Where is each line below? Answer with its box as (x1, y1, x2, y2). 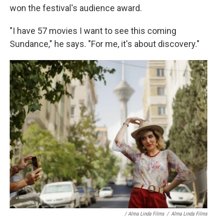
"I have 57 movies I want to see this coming (10, 26, 176, 36)
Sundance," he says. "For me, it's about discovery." (10, 39, 200, 49)
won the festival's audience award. (10, 3, 142, 13)
